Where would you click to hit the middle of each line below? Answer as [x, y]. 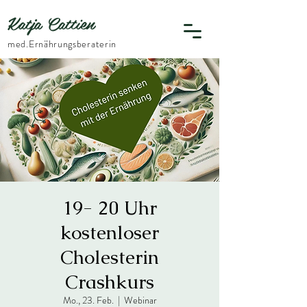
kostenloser [110, 232]
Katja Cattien [51, 23]
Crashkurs [110, 282]
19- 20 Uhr [110, 208]
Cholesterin [110, 257]
